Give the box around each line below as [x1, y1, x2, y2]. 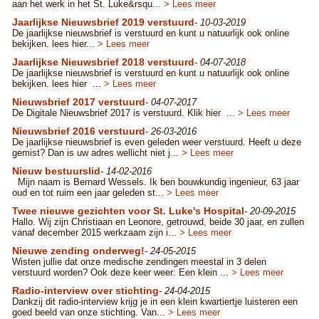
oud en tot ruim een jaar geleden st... [12, 187, 167, 198]
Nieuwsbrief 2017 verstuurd [12, 96, 145, 108]
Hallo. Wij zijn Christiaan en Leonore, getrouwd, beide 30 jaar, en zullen [12, 216, 304, 227]
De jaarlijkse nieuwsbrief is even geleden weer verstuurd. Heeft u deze [12, 137, 301, 147]
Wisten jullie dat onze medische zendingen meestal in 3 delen [12, 256, 266, 267]
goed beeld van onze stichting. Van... [12, 307, 168, 318]
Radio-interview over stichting [12, 285, 159, 296]
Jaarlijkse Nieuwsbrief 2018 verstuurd [12, 56, 194, 68]
